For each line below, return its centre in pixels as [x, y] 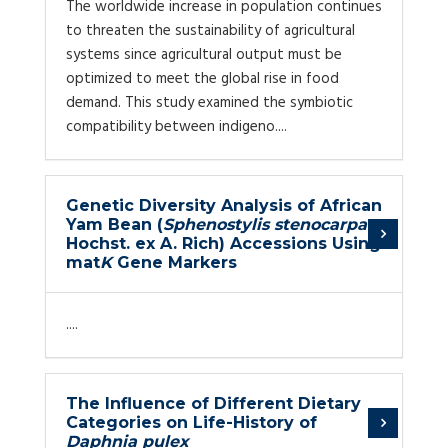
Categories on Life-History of [191, 422]
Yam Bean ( [114, 224]
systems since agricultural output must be [204, 55]
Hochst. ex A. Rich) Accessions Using [223, 243]
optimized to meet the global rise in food [202, 79]
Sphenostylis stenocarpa [265, 224]
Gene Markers [174, 262]
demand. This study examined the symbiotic [209, 103]
